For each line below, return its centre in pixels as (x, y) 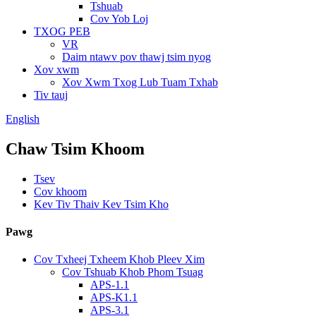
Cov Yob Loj (119, 19)
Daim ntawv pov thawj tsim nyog (136, 57)
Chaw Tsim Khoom (75, 148)
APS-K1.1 (114, 298)
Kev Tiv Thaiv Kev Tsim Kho (101, 204)
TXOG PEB (62, 31)
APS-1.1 (110, 285)
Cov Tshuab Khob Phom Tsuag (133, 272)
